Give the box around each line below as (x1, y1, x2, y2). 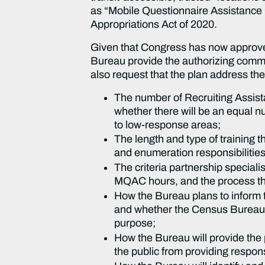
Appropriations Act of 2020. (91, 18, 222, 30)
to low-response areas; (114, 118, 221, 131)
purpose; (114, 217, 156, 230)
